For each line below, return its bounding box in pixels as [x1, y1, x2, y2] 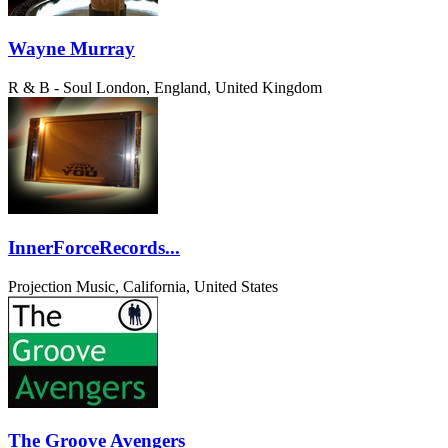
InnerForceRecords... [8, 236, 180, 258]
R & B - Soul [8, 79, 92, 97]
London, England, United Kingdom [96, 79, 322, 97]
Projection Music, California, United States [8, 277, 278, 295]
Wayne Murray [8, 38, 135, 60]
